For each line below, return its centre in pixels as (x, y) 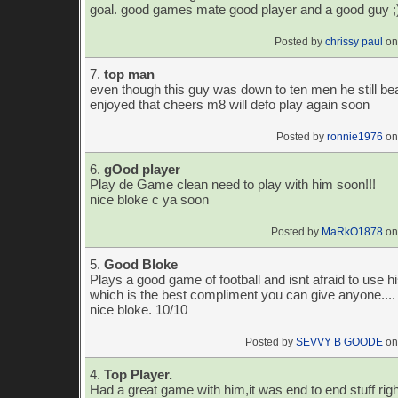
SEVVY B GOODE (339, 342)
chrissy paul (354, 42)
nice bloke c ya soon (149, 199)
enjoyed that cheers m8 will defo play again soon (230, 104)
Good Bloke (141, 264)
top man (129, 74)
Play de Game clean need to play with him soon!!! (233, 184)
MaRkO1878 (352, 232)
